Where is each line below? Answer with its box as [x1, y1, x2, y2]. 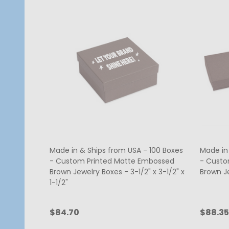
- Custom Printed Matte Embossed [50, 156, 174, 167]
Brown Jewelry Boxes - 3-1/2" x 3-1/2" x [50, 167, 185, 177]
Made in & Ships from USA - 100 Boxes [50, 145, 183, 156]
